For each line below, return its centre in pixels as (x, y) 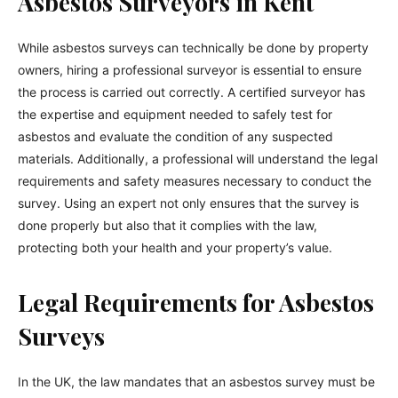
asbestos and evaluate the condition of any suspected (175, 136)
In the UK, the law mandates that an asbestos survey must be (196, 382)
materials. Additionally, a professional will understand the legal (198, 159)
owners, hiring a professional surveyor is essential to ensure (190, 70)
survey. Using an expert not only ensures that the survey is (188, 203)
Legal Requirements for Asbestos (196, 302)
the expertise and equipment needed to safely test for (175, 114)
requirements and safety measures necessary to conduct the (195, 181)
